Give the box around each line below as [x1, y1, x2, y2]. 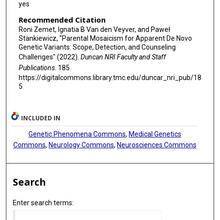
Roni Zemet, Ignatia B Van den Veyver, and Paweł [18, 25, 170, 33]
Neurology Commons [48, 140, 114, 149]
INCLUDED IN [21, 113, 61, 122]
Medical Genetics [128, 130, 181, 138]
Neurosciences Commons [116, 140, 196, 149]
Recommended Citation [18, 14, 106, 25]
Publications [18, 63, 55, 72]
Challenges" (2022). [18, 53, 81, 61]
